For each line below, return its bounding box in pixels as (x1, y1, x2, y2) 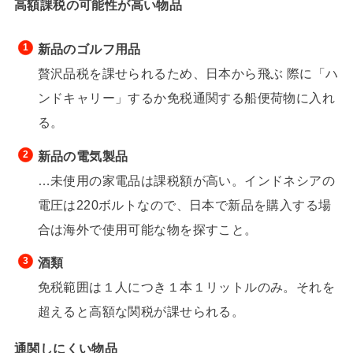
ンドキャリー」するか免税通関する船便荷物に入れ (37, 91, 336, 106)
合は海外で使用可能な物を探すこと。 (37, 221, 258, 236)
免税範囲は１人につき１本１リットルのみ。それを (37, 280, 336, 295)
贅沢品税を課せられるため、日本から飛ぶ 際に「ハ (37, 66, 339, 81)
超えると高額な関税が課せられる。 (37, 304, 245, 319)
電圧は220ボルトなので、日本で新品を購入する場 (37, 197, 332, 212)
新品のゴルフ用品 (37, 42, 141, 57)
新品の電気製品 (37, 148, 128, 163)
